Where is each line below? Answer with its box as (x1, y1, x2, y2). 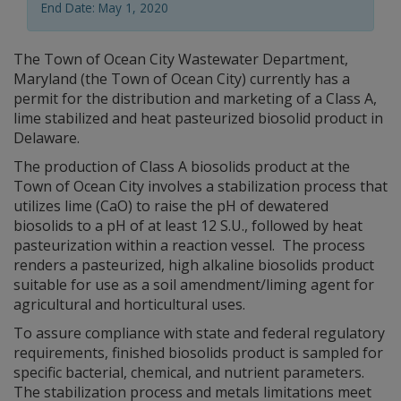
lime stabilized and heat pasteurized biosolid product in (13, 108, 383, 128)
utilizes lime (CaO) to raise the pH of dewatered (13, 196, 328, 216)
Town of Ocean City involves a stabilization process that (13, 176, 388, 196)
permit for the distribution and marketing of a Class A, (13, 89, 377, 108)
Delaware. (13, 128, 83, 148)
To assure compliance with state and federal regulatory (13, 323, 385, 343)
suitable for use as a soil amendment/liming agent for (13, 275, 374, 294)
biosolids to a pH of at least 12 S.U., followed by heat (13, 216, 363, 235)
